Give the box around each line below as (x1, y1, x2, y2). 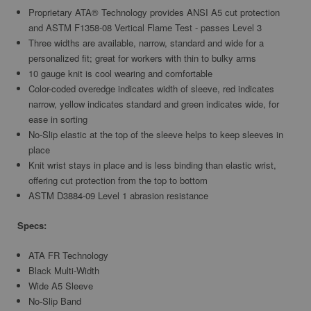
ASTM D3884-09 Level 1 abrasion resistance (28, 189, 209, 203)
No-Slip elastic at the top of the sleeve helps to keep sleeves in (28, 128, 284, 142)
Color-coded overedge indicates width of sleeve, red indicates (28, 82, 275, 96)
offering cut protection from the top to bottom (28, 174, 208, 187)
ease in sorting (28, 112, 88, 126)
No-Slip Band (28, 294, 82, 308)
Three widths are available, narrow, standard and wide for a (28, 36, 264, 50)
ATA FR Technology (28, 249, 109, 262)
